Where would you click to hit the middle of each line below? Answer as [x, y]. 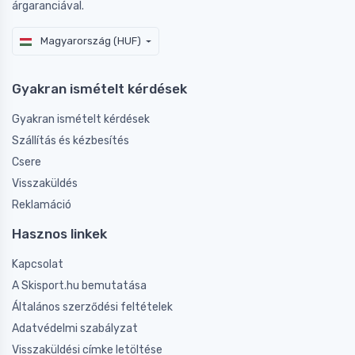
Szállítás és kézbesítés [71, 141]
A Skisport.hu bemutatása [79, 286]
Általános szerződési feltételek [92, 307]
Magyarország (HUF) [90, 41]
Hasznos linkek [59, 234]
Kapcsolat [38, 265]
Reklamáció [42, 205]
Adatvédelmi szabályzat [75, 329]
